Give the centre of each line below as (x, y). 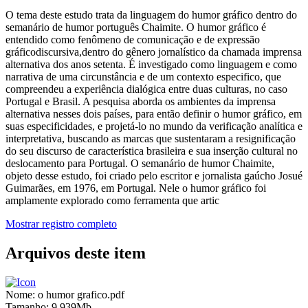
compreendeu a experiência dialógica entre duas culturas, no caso (146, 89)
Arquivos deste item (76, 253)
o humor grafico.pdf (81, 295)
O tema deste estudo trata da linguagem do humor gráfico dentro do (151, 15)
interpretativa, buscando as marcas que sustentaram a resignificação (151, 139)
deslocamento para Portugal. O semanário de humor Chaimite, (140, 164)
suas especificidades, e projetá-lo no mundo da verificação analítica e (154, 126)
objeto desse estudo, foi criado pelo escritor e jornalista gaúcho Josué (154, 176)
